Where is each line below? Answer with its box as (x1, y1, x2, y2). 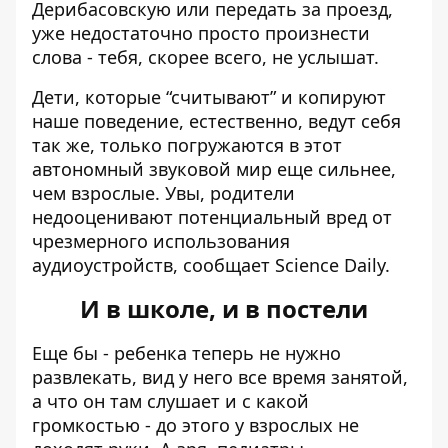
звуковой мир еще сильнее (149, 157, 391, 181)
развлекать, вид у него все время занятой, (32, 365, 408, 389)
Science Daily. (275, 253, 390, 277)
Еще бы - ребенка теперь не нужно (32, 341, 341, 365)
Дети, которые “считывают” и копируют (32, 85, 386, 109)
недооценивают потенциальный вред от (32, 205, 392, 229)
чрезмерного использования (32, 229, 290, 253)
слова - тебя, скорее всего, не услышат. (32, 45, 384, 69)
